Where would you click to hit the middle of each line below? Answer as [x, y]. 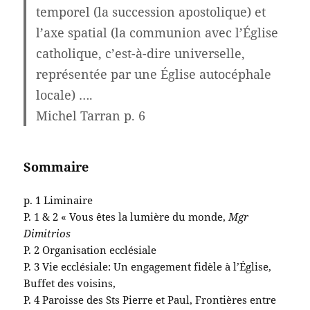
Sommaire [56, 167]
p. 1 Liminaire [58, 200]
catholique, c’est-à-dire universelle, [141, 54]
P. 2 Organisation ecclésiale [90, 250]
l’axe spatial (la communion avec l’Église [157, 33]
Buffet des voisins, [70, 283]
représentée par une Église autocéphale [154, 74]
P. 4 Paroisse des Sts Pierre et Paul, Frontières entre [150, 300]
